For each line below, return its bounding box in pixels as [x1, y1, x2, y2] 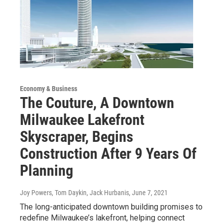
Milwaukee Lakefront [20, 111, 144, 129]
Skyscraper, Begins [20, 128, 133, 146]
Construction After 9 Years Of [20, 145, 197, 163]
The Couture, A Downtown [20, 94, 174, 112]
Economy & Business [20, 85, 77, 93]
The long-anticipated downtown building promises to [20, 202, 203, 212]
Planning [20, 162, 73, 180]
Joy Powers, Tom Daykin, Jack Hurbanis [20, 189, 129, 197]
